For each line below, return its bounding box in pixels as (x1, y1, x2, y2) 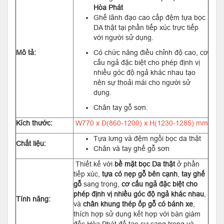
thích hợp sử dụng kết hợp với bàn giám (73, 210, 200, 218)
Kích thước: (16, 119, 52, 127)
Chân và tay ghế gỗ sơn (93, 144, 169, 152)
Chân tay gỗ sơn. (93, 103, 148, 111)
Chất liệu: (16, 139, 46, 147)
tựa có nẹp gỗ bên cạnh (102, 170, 177, 178)
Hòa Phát (93, 3, 123, 11)
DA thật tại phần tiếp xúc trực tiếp (93, 23, 198, 31)
